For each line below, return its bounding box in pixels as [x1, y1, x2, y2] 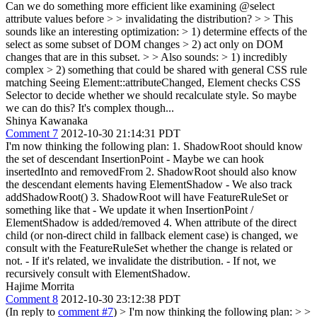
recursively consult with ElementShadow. [6, 267, 190, 279]
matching [6, 76, 47, 88]
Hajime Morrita [6, 280, 74, 292]
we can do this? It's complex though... [6, 102, 174, 114]
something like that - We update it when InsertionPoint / [6, 204, 253, 216]
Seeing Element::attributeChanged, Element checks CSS [47, 76, 301, 88]
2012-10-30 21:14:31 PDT [61, 127, 180, 139]
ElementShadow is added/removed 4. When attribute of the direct [6, 217, 296, 229]
